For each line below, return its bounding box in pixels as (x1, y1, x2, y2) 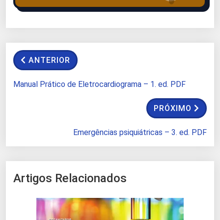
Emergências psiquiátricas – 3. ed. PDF (73, 128, 207, 137)
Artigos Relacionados (13, 171, 127, 185)
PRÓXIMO (154, 104, 192, 113)
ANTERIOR (28, 55, 70, 65)
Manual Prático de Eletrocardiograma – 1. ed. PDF (13, 80, 186, 89)
